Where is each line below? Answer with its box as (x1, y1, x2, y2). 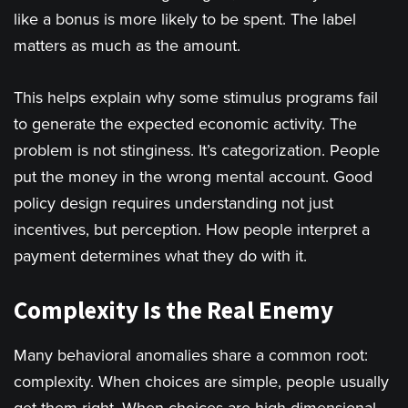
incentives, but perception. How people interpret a (14, 219, 370, 240)
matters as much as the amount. (14, 36, 240, 56)
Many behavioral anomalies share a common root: (14, 345, 368, 366)
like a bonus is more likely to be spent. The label (14, 9, 356, 30)
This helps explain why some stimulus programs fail (14, 87, 378, 108)
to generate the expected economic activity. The (14, 114, 357, 135)
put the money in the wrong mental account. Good (14, 167, 372, 188)
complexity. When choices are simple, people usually (14, 372, 389, 393)
